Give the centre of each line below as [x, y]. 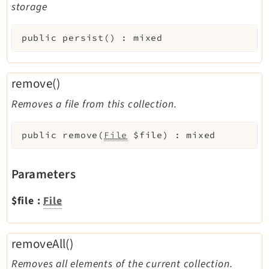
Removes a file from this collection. [94, 104]
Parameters [43, 174]
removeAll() [42, 243]
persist [83, 38]
